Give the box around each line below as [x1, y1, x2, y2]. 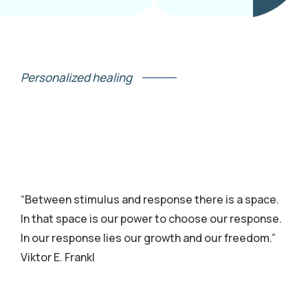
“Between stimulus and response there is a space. [21, 192, 279, 207]
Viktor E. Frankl [21, 250, 95, 265]
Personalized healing [21, 69, 132, 85]
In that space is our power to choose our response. [21, 211, 282, 226]
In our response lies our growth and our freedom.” [21, 230, 276, 245]
